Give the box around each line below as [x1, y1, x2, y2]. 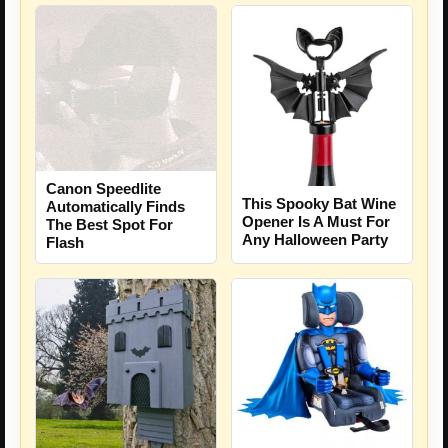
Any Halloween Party [242, 230, 388, 248]
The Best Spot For [46, 216, 173, 234]
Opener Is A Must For [242, 212, 390, 230]
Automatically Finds [46, 198, 185, 216]
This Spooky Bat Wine [242, 194, 396, 212]
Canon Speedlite [46, 180, 161, 198]
